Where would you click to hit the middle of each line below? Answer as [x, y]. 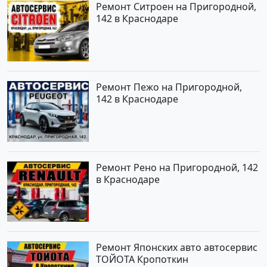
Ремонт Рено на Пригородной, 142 [177, 167]
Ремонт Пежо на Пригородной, [169, 87]
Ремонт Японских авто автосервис [177, 248]
